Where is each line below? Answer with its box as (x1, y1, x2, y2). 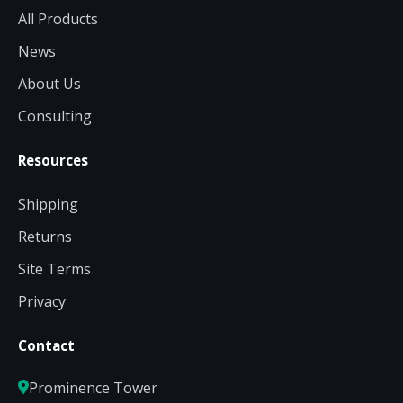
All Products (18, 8, 98, 29)
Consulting (18, 105, 92, 126)
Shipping (18, 193, 78, 214)
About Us (18, 73, 81, 94)
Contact (18, 336, 75, 354)
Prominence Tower (29, 377, 157, 398)
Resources (18, 150, 88, 169)
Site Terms (18, 258, 91, 279)
